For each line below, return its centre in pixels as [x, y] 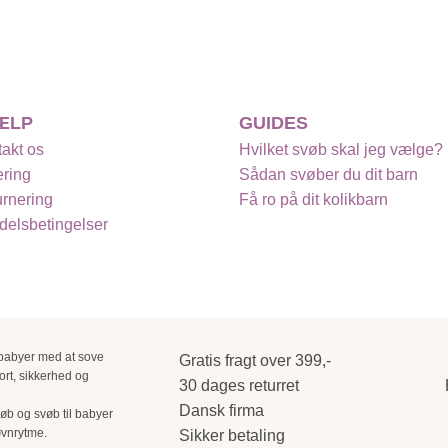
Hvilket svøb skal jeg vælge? [341, 150]
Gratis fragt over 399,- [253, 360]
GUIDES [273, 123]
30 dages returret [237, 385]
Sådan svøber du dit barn [328, 175]
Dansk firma [219, 410]
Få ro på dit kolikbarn [313, 200]
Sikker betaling [230, 435]
